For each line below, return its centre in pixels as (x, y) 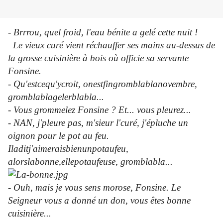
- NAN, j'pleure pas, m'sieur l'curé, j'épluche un (98, 123)
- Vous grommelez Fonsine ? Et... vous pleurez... (100, 110)
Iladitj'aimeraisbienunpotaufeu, (68, 149)
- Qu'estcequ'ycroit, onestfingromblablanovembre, (103, 84)
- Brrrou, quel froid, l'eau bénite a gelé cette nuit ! (103, 32)
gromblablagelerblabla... (56, 97)
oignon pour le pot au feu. (58, 136)
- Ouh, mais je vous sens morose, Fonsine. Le (94, 188)
